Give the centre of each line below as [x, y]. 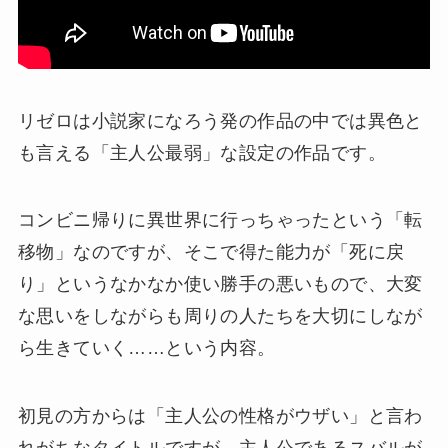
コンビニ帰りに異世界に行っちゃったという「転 [220, 220]
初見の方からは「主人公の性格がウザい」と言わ [220, 416]
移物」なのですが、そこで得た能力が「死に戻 [211, 252]
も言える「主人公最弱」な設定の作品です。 [201, 152]
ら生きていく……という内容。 [146, 348]
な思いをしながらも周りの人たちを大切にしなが [220, 316]
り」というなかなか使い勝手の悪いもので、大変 [220, 284]
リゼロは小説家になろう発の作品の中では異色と [220, 120]
